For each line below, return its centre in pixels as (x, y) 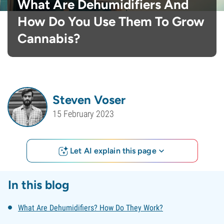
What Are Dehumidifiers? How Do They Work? (90, 208)
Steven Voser (89, 99)
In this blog (38, 185)
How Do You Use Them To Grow (111, 21)
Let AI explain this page (113, 150)
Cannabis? (49, 38)
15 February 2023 (83, 114)
